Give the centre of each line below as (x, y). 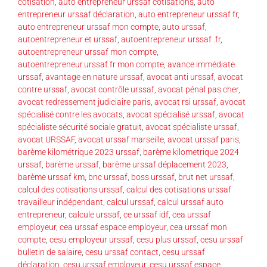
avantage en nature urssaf (94, 77)
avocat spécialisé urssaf (171, 114)
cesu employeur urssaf (91, 239)
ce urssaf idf (146, 214)
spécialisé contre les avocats (70, 114)
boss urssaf (153, 177)
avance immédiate (201, 64)
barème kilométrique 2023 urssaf (79, 152)
